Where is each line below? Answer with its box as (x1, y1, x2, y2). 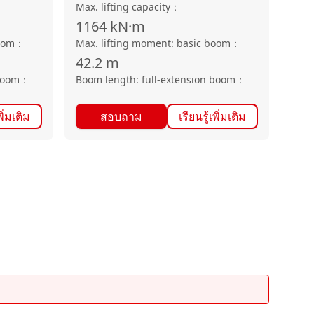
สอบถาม (100, 109, 142, 124)
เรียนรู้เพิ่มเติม (179, 109, 246, 124)
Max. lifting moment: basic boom (76, 36, 231, 50)
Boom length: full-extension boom (76, 73, 235, 86)
